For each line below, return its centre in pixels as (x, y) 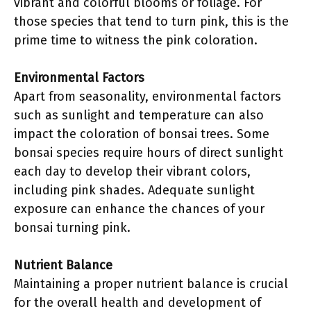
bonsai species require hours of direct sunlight (149, 153)
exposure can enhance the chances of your (139, 209)
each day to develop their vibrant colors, (132, 171)
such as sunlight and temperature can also (139, 115)
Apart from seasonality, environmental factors (148, 96)
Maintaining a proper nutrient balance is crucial (151, 284)
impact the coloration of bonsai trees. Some (142, 134)
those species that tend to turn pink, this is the (151, 22)
